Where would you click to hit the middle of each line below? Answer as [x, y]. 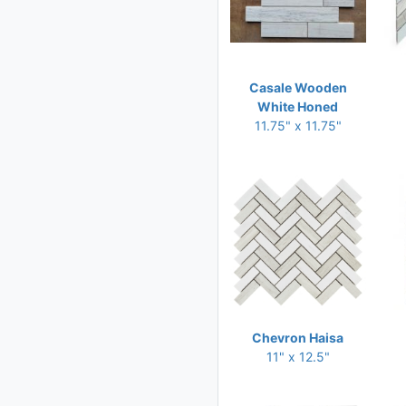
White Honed [298, 106]
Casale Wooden [298, 87]
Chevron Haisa [298, 338]
